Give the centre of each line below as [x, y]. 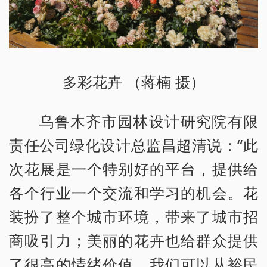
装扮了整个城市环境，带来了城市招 [133, 216]
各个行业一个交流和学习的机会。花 [133, 192]
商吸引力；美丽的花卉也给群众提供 [133, 240]
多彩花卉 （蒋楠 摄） [133, 81]
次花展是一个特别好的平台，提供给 [133, 168]
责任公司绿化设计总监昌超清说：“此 [133, 145]
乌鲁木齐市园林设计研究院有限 [148, 121]
